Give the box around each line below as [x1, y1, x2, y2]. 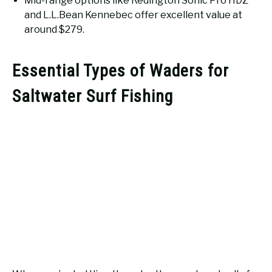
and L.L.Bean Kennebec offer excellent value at [24, 9, 242, 21]
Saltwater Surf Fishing [12, 86, 173, 107]
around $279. [24, 24, 84, 36]
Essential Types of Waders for [12, 61, 229, 81]
